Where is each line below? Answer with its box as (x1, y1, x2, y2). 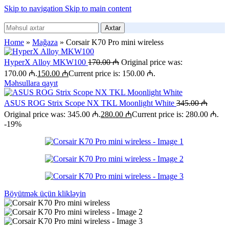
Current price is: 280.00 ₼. (132, 110, 219, 119)
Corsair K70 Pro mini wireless (66, 38, 164, 47)
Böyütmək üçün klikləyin (4, 189, 86, 198)
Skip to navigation (4, 4, 65, 13)
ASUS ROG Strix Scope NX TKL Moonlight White (4, 99, 176, 107)
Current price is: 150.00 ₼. (68, 69, 155, 78)
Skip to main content (65, 4, 131, 13)
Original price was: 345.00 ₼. (4, 110, 101, 119)
